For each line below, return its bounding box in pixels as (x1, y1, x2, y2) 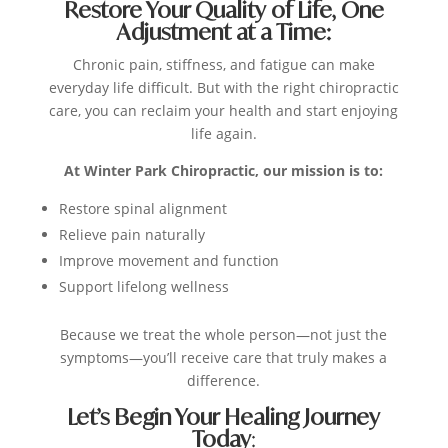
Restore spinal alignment (58, 199, 227, 219)
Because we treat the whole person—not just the (60, 325, 388, 345)
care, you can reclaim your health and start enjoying (49, 101, 399, 121)
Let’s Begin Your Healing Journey (67, 403, 381, 431)
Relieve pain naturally (58, 225, 205, 245)
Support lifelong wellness (58, 277, 229, 297)
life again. (190, 124, 257, 144)
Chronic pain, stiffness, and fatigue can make (72, 55, 375, 75)
